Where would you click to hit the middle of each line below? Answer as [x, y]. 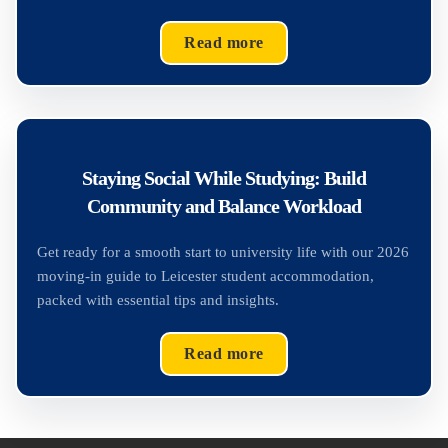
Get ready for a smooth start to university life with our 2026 [223, 252]
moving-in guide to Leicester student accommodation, [205, 276]
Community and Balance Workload [224, 206]
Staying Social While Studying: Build [224, 178]
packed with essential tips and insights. [158, 300]
